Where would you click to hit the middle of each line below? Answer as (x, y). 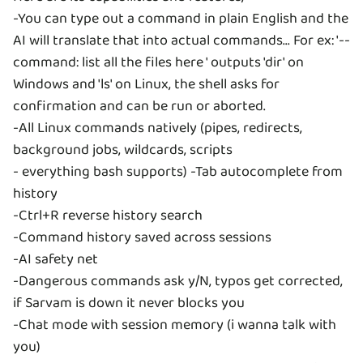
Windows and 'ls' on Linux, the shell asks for (146, 85)
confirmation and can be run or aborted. (139, 107)
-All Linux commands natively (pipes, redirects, (158, 128)
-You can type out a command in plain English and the (181, 19)
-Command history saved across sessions (142, 238)
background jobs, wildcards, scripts (123, 150)
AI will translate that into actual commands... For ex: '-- (181, 41)
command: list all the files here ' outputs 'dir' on (158, 63)
